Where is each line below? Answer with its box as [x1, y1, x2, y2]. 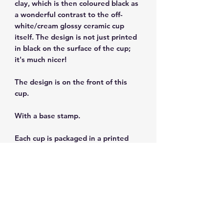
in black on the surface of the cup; [15, 44, 131, 53]
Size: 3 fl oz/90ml [15, 167, 73, 177]
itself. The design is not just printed [15, 32, 137, 42]
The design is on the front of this [15, 77, 127, 87]
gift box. [15, 145, 47, 154]
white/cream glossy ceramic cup [15, 21, 124, 31]
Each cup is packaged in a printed [15, 133, 129, 143]
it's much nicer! [15, 55, 66, 65]
